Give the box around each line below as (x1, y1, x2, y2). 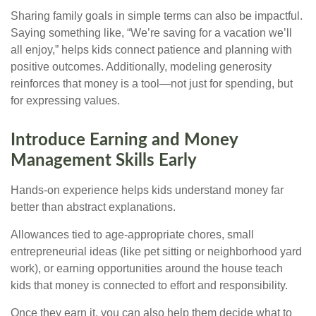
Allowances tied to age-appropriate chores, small (11, 229, 254, 241)
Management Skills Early (11, 152, 197, 170)
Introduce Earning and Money (11, 132, 238, 150)
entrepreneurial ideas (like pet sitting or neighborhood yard (11, 245, 302, 258)
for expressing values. (11, 95, 120, 107)
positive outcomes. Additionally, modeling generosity (11, 61, 272, 73)
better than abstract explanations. (11, 201, 176, 214)
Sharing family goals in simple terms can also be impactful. (11, 10, 303, 23)
